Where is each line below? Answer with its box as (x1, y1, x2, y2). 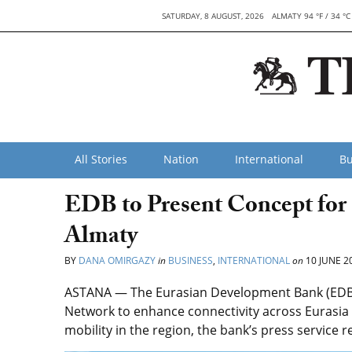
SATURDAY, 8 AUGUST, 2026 (161, 10, 264, 21)
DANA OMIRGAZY (79, 254, 156, 267)
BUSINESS (168, 254, 213, 267)
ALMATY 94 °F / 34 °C (271, 10, 350, 21)
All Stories (75, 152, 127, 167)
